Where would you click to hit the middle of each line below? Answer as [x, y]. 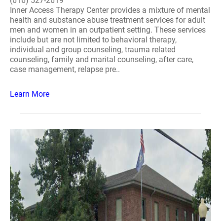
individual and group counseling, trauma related [93, 50]
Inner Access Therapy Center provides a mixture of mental [110, 10]
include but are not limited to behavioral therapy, [93, 40]
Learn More [30, 94]
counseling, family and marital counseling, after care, [102, 59]
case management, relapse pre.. [65, 69]
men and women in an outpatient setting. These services [108, 30]
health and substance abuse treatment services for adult [108, 20]
